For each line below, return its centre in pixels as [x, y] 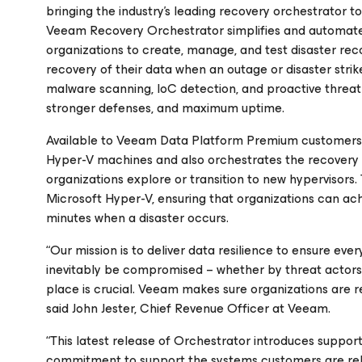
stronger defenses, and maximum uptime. [165, 108]
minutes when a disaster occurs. [137, 218]
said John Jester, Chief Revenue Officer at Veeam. [188, 308]
